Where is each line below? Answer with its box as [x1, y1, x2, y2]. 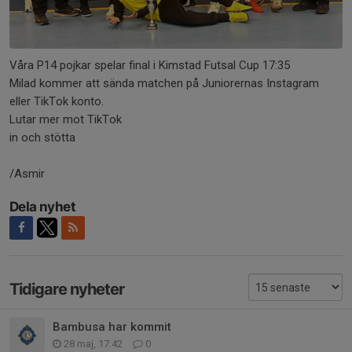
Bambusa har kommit [53, 320, 171, 335]
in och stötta [9, 130, 79, 145]
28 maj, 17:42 [61, 338, 125, 350]
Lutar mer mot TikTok [9, 112, 125, 126]
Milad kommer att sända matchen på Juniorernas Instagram [9, 75, 319, 90]
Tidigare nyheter [9, 279, 124, 299]
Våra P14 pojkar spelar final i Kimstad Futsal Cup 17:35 [9, 57, 293, 72]
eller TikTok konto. [9, 93, 107, 108]
